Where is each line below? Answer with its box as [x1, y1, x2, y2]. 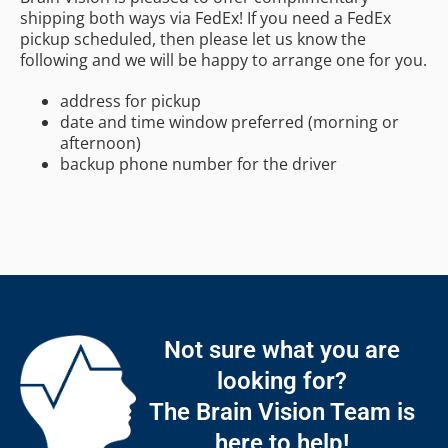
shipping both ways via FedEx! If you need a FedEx [20, 6, 391, 29]
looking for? [216, 366, 347, 395]
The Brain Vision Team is [148, 397, 415, 426]
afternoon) [60, 131, 141, 154]
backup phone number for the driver [60, 152, 337, 175]
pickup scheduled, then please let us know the [20, 27, 366, 50]
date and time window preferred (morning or [60, 110, 399, 133]
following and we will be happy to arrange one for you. [20, 48, 427, 71]
